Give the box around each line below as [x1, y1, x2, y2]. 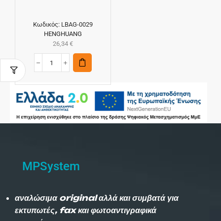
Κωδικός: [33, 21, 61, 29]
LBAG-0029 [61, 21, 93, 29]
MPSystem [22, 159, 80, 174]
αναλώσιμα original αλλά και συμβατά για [15, 193, 179, 203]
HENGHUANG [43, 30, 82, 38]
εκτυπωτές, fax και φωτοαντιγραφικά [15, 205, 156, 216]
